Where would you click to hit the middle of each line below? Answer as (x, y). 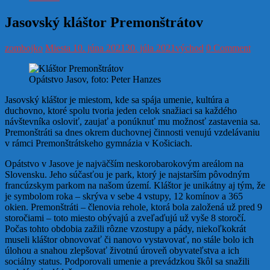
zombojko (24, 48)
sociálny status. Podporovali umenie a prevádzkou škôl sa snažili (127, 262)
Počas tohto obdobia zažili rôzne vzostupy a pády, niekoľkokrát (125, 229)
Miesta (58, 48)
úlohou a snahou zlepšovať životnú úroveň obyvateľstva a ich (122, 251)
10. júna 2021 (99, 48)
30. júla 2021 (150, 48)
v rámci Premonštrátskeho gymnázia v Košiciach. (99, 143)
